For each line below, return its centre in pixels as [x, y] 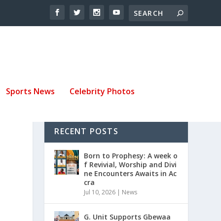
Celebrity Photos [102, 91]
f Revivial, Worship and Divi [130, 165]
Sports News [30, 91]
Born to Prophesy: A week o [131, 156]
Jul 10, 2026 [100, 192]
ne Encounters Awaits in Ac [130, 174]
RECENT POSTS [86, 131]
